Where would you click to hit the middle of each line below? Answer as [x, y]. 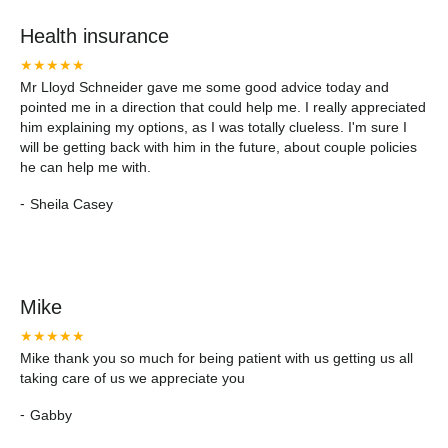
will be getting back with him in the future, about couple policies [218, 147]
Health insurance [94, 36]
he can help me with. [85, 167]
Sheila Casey [71, 203]
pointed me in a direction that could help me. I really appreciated [223, 107]
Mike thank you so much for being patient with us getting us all [216, 358]
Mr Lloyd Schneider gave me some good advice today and [204, 87]
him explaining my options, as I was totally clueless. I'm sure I [213, 127]
